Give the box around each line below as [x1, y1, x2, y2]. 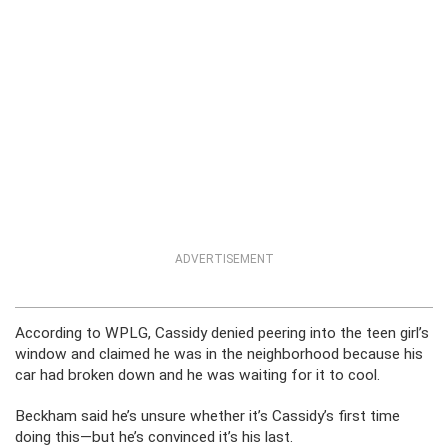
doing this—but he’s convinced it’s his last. [15, 428, 293, 446]
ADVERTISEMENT [174, 252, 274, 266]
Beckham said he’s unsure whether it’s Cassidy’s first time [15, 407, 400, 425]
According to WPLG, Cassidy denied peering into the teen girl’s [15, 324, 429, 342]
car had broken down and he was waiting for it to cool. [15, 366, 380, 384]
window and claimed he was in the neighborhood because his [15, 345, 423, 363]
